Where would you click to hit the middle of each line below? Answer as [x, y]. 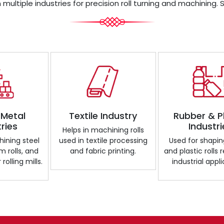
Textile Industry [103, 115]
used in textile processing [103, 140]
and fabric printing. [103, 151]
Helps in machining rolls [103, 130]
